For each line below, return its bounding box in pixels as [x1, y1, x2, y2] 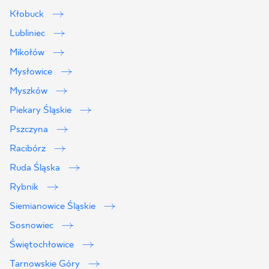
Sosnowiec [10, 220, 56, 231]
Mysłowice [10, 66, 55, 77]
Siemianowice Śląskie [10, 201, 98, 212]
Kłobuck [10, 8, 46, 20]
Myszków [10, 85, 50, 97]
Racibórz [10, 143, 48, 154]
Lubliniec [10, 28, 47, 39]
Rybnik [10, 181, 41, 193]
